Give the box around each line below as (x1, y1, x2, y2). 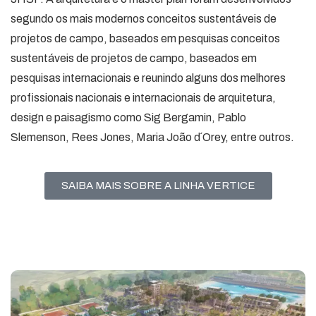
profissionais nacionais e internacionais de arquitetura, (11, 91, 276, 104)
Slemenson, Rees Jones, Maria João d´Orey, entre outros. (11, 130, 294, 143)
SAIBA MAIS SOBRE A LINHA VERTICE (61, 179, 255, 191)
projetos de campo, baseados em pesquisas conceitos (11, 32, 280, 44)
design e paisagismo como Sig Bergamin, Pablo (11, 111, 246, 123)
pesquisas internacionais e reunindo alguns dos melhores (11, 71, 286, 84)
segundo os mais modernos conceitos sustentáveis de (11, 12, 276, 25)
